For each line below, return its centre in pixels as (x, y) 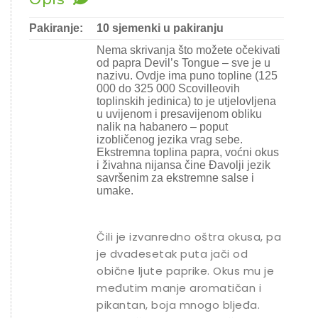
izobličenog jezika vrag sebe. (170, 139)
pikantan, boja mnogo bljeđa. (178, 305)
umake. (115, 191)
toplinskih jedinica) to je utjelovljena (186, 101)
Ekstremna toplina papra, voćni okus (188, 152)
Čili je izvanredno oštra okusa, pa (189, 237)
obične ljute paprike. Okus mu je (185, 271)
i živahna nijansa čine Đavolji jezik (183, 165)
